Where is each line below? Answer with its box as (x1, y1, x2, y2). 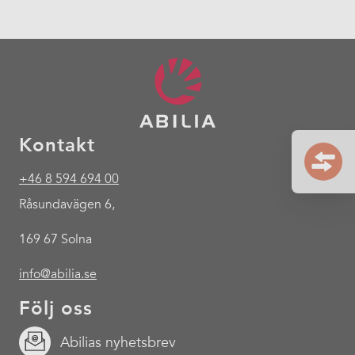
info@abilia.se (19, 266, 97, 283)
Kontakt (19, 133, 95, 157)
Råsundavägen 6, (19, 197, 115, 213)
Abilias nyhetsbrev (60, 333, 176, 351)
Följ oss (19, 296, 93, 320)
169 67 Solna (19, 231, 92, 248)
